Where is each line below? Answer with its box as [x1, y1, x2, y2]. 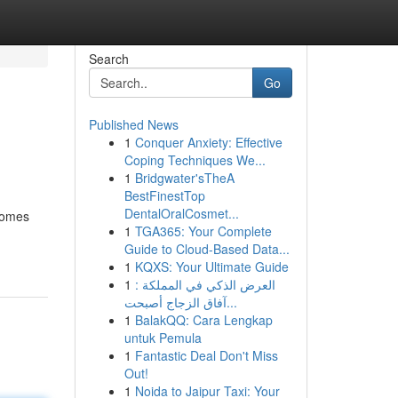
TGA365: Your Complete [134, 222, 272, 240]
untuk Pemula [123, 329, 202, 346]
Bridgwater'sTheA [134, 169, 235, 187]
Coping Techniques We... [123, 151, 266, 169]
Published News [88, 115, 179, 133]
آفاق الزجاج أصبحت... [226, 293, 237, 311]
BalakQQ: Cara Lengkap [134, 311, 273, 329]
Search [88, 50, 129, 68]
